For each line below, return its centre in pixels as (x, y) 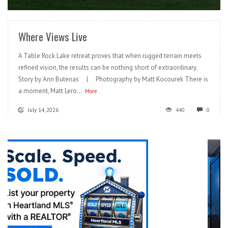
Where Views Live (53, 37)
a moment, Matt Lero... (50, 91)
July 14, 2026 (43, 110)
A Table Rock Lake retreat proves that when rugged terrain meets (110, 56)
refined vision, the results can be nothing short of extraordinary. (108, 68)
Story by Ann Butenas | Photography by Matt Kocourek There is (113, 79)
